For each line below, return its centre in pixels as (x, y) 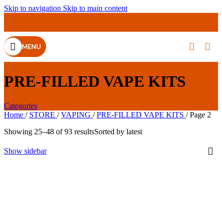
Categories (21, 106)
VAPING (77, 114)
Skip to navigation (33, 8)
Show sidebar (25, 151)
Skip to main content (95, 8)
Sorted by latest (118, 131)
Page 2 (200, 114)
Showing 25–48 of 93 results (49, 131)
